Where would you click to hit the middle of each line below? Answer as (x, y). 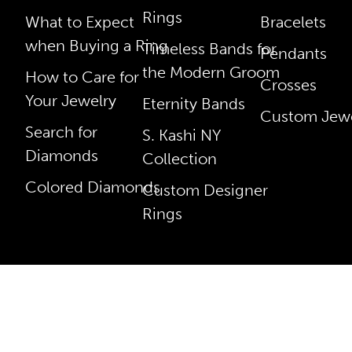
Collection (180, 158)
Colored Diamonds (93, 187)
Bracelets (293, 22)
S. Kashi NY (182, 135)
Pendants (293, 53)
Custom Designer (205, 190)
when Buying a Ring (97, 45)
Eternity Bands (194, 103)
